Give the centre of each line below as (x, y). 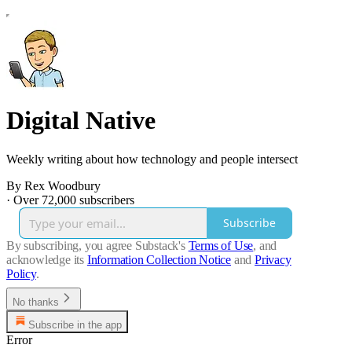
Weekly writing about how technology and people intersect (152, 159)
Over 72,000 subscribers (74, 200)
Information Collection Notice (159, 259)
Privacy (273, 259)
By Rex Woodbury (53, 185)
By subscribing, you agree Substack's (96, 245)
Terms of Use (221, 245)
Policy (21, 273)
